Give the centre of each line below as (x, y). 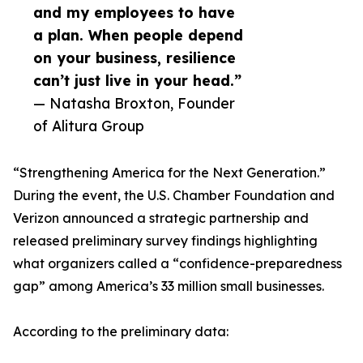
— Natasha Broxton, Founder (134, 103)
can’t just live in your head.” (137, 81)
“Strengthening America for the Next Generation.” (169, 173)
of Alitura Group (89, 126)
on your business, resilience (135, 58)
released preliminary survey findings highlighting (165, 241)
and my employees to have (134, 13)
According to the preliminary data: (121, 332)
